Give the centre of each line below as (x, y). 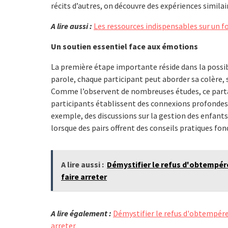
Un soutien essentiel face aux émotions (124, 46)
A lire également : (81, 213)
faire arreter (84, 176)
